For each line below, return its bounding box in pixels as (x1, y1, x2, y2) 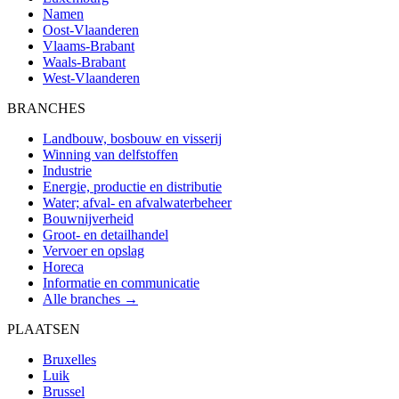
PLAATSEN (7, 321, 80, 337)
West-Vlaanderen (43, 69, 140, 85)
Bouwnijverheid (43, 210, 134, 226)
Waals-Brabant (43, 53, 126, 69)
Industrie (43, 162, 92, 178)
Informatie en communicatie (43, 274, 199, 290)
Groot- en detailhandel (43, 226, 168, 242)
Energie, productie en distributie (43, 178, 222, 194)
